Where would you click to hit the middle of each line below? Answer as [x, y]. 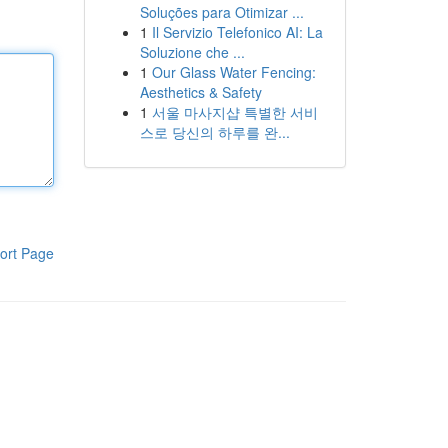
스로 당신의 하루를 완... [214, 132]
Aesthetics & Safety [200, 92]
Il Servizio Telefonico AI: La [237, 32]
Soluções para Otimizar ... [221, 12]
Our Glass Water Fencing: [233, 72]
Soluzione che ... [192, 52]
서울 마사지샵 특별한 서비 [234, 112]
